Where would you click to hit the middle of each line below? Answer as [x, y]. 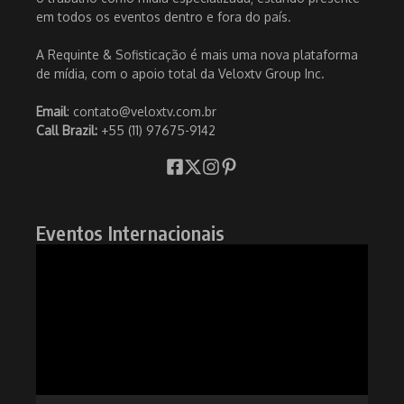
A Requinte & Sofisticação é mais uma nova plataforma [197, 54]
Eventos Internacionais [131, 232]
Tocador [60, 252]
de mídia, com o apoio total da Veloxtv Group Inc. [180, 73]
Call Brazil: [69, 130]
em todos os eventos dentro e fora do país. [164, 16]
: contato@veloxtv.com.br [142, 111]
